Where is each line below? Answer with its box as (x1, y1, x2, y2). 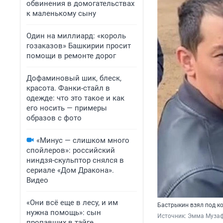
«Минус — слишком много (36, 136, 129, 145)
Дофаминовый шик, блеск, (26, 74, 121, 83)
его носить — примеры (26, 104, 107, 112)
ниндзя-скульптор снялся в (26, 156, 124, 165)
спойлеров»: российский (26, 146, 115, 155)
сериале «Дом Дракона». (26, 166, 114, 175)
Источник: (157, 213, 188, 220)
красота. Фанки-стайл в (26, 84, 110, 93)
